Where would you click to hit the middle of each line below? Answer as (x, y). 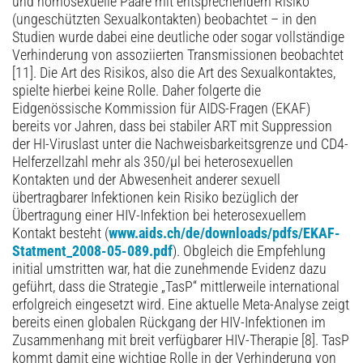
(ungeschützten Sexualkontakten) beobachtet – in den (164, 20)
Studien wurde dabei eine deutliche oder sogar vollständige (178, 38)
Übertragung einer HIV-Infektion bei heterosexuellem (159, 216)
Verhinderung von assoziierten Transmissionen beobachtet (178, 56)
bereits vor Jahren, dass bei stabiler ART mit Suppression (172, 127)
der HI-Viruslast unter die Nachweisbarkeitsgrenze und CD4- (180, 145)
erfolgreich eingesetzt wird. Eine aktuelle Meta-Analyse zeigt (181, 305)
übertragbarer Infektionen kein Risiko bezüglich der (155, 198)
